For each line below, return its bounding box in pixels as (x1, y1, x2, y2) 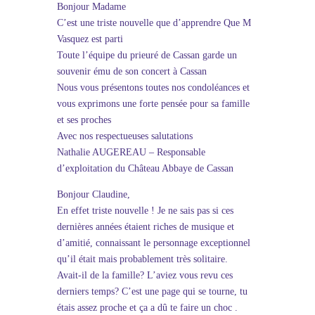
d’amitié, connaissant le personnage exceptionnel (56, 238, 250, 248)
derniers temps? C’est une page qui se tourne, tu (56, 286, 247, 297)
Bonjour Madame (56, 1, 126, 12)
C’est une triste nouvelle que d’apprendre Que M (56, 18, 251, 28)
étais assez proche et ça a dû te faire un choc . (56, 302, 238, 313)
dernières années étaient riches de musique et (56, 221, 234, 232)
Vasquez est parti (56, 34, 123, 44)
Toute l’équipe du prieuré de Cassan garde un (56, 50, 237, 60)
